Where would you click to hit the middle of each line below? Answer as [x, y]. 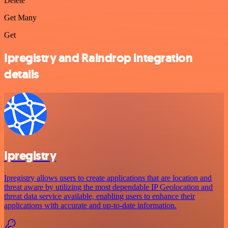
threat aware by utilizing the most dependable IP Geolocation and [108, 187]
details [22, 74]
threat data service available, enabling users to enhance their [99, 196]
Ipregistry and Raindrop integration [98, 58]
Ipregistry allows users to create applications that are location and [108, 178]
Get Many [20, 17]
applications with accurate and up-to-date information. [90, 206]
